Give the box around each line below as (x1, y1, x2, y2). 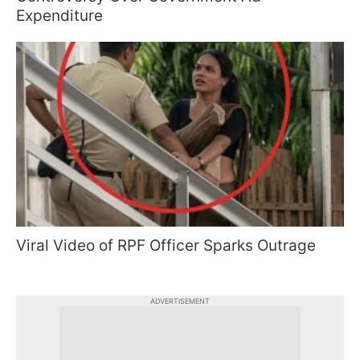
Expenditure (16, 6, 103, 26)
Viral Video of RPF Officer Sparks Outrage (16, 235, 316, 255)
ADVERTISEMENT (150, 296, 210, 305)
